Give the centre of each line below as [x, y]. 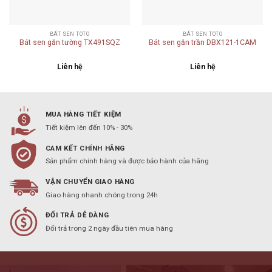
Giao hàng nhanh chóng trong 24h [101, 195]
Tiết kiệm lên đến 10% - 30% [89, 128]
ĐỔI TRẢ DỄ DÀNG [77, 215]
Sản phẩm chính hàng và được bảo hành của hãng [127, 161]
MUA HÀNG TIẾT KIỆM [83, 114]
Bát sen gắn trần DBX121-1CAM [202, 42]
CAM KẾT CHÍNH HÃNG [85, 148]
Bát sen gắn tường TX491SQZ [70, 42]
